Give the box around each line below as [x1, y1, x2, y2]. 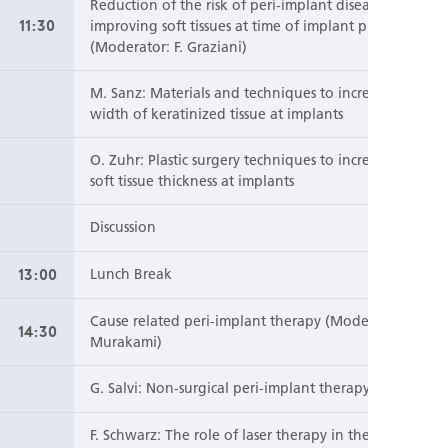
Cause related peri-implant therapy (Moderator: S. [90, 312, 420, 331]
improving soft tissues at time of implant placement [90, 17, 427, 36]
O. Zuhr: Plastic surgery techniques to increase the [90, 151, 417, 170]
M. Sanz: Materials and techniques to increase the [90, 84, 417, 103]
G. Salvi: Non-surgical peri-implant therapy [90, 379, 370, 398]
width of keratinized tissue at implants [90, 105, 343, 124]
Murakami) [90, 333, 162, 352]
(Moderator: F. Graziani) [90, 38, 247, 57]
